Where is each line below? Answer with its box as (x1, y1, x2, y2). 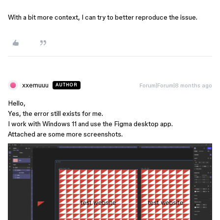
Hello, (8, 99, 26, 107)
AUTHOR (55, 82, 78, 87)
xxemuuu (22, 81, 49, 89)
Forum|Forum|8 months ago (139, 82, 212, 88)
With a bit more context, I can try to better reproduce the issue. (8, 13, 199, 21)
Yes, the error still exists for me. (8, 109, 103, 117)
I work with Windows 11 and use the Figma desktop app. (8, 119, 173, 128)
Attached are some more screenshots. (8, 130, 123, 138)
